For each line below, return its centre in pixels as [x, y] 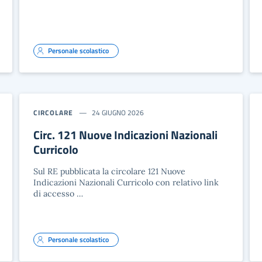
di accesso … [58, 194]
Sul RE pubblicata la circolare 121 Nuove [110, 171]
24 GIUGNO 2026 [118, 113]
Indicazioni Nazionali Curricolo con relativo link [126, 182]
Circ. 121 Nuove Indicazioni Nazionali [126, 135]
